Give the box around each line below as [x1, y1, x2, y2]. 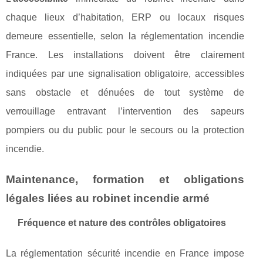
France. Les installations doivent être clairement [6, 50, 244, 60]
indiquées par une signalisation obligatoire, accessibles [6, 69, 244, 79]
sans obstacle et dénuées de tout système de [6, 87, 244, 97]
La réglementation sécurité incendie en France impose [6, 248, 244, 258]
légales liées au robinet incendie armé [6, 192, 210, 204]
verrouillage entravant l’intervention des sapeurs [6, 106, 244, 116]
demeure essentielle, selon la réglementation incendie [6, 31, 244, 41]
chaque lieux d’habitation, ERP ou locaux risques [6, 12, 244, 22]
